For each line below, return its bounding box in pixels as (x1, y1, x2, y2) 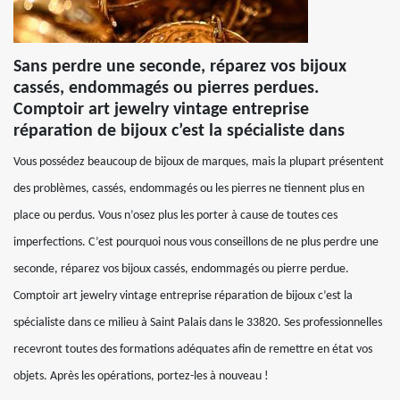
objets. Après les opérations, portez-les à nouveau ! (13, 370, 269, 383)
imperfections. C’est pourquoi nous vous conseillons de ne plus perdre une (13, 236, 379, 249)
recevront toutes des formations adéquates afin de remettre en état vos (13, 343, 372, 356)
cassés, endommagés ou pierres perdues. (13, 79, 319, 97)
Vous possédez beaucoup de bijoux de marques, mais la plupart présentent (13, 155, 384, 169)
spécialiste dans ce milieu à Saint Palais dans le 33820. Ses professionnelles (13, 316, 382, 329)
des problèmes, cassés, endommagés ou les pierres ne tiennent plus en (13, 182, 364, 196)
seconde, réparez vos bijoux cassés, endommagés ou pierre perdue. (13, 262, 349, 276)
